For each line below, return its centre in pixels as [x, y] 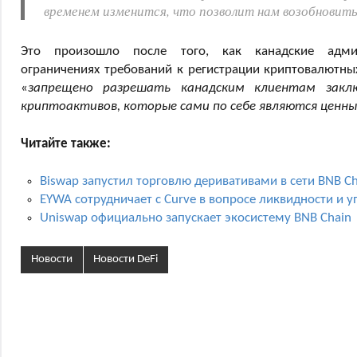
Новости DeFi [126, 260]
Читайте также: [66, 143]
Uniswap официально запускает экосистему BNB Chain [196, 218]
